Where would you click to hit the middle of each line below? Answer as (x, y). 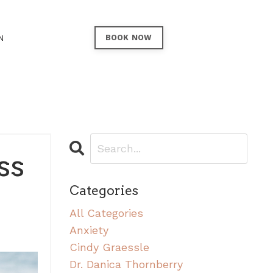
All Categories (106, 213)
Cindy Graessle (109, 247)
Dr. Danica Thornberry (126, 264)
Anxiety (89, 230)
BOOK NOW (129, 37)
